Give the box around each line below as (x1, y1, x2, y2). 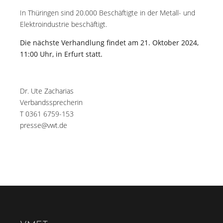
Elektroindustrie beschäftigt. (20, 19, 107, 29)
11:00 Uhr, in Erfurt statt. (20, 49, 103, 59)
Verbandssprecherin (20, 98, 83, 107)
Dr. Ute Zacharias (20, 86, 74, 96)
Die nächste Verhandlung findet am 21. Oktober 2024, (20, 38, 199, 47)
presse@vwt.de (20, 120, 67, 130)
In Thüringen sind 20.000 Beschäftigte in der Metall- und (20, 8, 195, 17)
